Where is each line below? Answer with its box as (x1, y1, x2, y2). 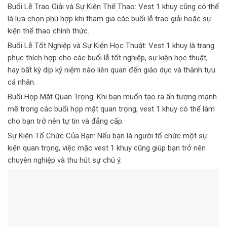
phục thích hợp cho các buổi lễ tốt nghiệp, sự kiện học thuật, (8, 53, 208, 63)
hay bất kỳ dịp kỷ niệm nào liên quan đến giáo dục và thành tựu (8, 65, 215, 75)
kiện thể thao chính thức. (8, 26, 89, 36)
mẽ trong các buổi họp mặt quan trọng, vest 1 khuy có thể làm (8, 104, 215, 114)
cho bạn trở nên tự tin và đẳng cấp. (8, 117, 124, 126)
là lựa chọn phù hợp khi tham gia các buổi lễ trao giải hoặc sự (8, 14, 211, 24)
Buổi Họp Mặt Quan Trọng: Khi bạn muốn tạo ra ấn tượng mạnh (8, 92, 217, 102)
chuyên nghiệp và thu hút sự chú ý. (8, 156, 122, 165)
